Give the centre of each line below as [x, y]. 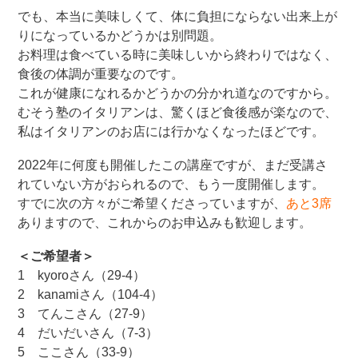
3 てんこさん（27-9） [86, 314]
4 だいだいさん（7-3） [88, 333]
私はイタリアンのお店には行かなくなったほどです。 [171, 131]
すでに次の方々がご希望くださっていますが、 [152, 203]
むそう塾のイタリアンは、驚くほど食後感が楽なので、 [178, 112]
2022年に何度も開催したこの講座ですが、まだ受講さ [173, 165]
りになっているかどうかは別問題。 [120, 36]
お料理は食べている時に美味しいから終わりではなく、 [178, 55]
